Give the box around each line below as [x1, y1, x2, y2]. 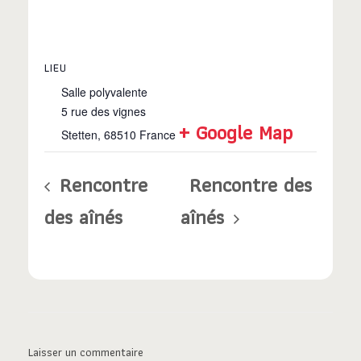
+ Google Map [179, 116, 293, 149]
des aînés [44, 201, 122, 234]
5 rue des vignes [61, 103, 146, 120]
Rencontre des [189, 168, 312, 201]
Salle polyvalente [61, 84, 147, 101]
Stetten [61, 127, 98, 143]
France [139, 127, 176, 143]
